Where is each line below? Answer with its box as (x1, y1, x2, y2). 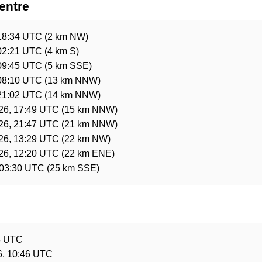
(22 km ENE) (59, 149, 115, 158)
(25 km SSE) (44, 163, 99, 173)
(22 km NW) (59, 134, 111, 144)
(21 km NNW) (59, 119, 118, 129)
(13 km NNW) (42, 75, 101, 85)
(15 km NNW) (59, 105, 118, 115)
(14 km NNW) (42, 90, 101, 100)
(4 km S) (42, 46, 79, 56)
